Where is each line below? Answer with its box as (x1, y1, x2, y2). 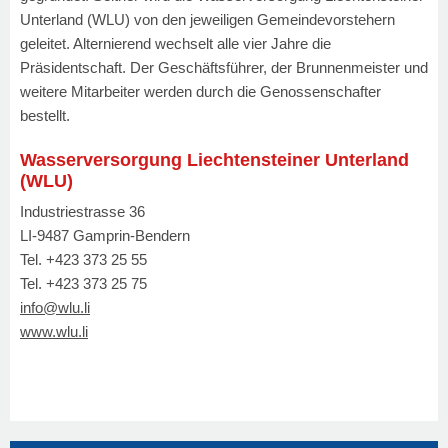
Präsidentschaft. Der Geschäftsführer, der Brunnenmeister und (20, 58, 428, 76)
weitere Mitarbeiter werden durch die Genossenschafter (20, 82, 381, 100)
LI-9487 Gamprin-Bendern (20, 226, 190, 244)
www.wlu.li (20, 322, 88, 340)
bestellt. (20, 106, 70, 124)
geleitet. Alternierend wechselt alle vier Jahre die (20, 34, 331, 52)
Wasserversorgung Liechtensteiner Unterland (20, 150, 409, 171)
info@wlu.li (20, 298, 90, 316)
